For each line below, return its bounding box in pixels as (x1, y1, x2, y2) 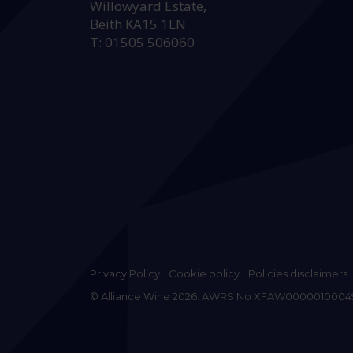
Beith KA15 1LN (90, 15, 187, 34)
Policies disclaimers (248, 267, 347, 280)
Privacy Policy (90, 267, 160, 280)
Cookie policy (169, 267, 240, 280)
